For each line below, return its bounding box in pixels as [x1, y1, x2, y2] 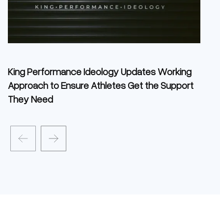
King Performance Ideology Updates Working [8, 65, 192, 78]
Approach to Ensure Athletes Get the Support [8, 79, 193, 92]
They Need [8, 92, 53, 106]
